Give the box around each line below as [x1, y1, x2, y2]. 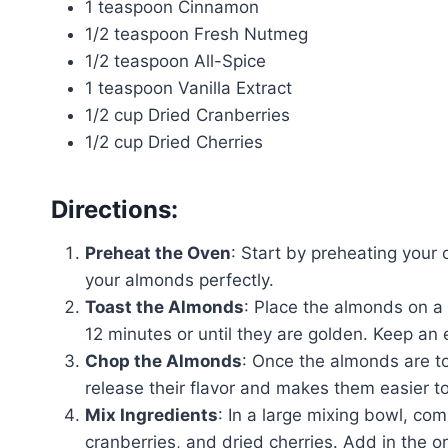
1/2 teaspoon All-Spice [85, 50, 266, 71]
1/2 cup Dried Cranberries [85, 104, 290, 125]
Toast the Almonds [85, 296, 244, 317]
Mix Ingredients [85, 404, 218, 425]
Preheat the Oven [85, 242, 231, 263]
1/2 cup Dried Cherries [85, 131, 263, 152]
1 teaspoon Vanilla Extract [85, 77, 292, 98]
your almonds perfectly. [85, 269, 274, 290]
